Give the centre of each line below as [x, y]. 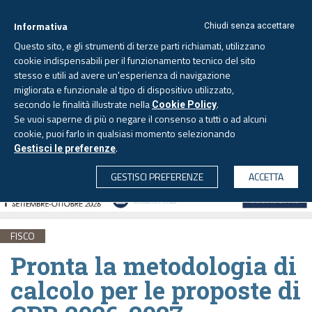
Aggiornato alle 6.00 [200, 97]
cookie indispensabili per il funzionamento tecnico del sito [135, 60]
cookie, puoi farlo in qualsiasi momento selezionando [125, 133]
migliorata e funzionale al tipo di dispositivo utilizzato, [124, 89]
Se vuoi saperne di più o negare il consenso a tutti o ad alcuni [140, 119]
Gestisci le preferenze [65, 148]
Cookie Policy [184, 104]
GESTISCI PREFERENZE [157, 177]
